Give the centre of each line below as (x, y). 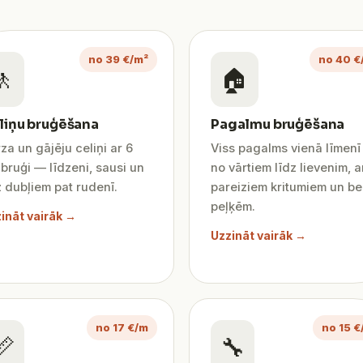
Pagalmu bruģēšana (278, 124)
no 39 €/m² (118, 60)
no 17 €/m (122, 328)
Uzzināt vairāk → (258, 235)
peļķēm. (233, 207)
